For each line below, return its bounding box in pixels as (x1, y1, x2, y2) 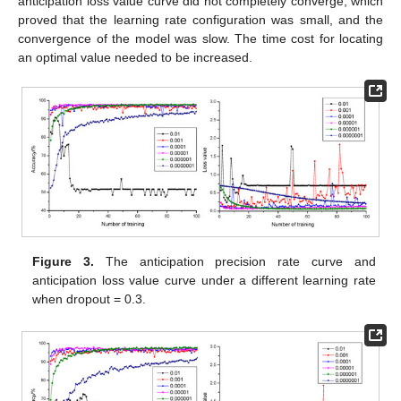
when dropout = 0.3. (32, 291, 147, 306)
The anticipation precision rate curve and (94, 253, 376, 269)
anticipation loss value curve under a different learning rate (32, 272, 376, 287)
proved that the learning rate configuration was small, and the (18, 13, 383, 28)
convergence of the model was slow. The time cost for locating (18, 31, 383, 47)
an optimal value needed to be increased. (18, 50, 252, 65)
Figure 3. (32, 253, 95, 269)
